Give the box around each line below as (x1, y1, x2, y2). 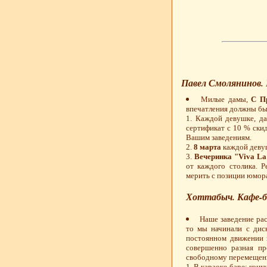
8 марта (194, 142, 221, 152)
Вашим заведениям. (186, 133, 252, 142)
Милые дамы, (200, 95, 252, 104)
